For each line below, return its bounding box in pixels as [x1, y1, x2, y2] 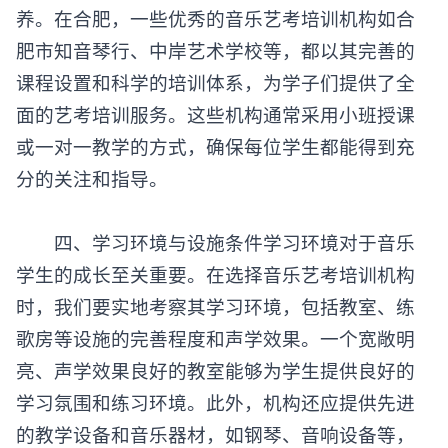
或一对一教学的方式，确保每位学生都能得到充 [16, 133, 415, 159]
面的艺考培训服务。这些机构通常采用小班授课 [16, 101, 415, 127]
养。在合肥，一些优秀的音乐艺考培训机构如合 [16, 5, 415, 31]
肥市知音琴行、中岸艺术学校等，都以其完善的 [16, 37, 415, 63]
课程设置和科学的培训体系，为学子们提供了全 [16, 69, 415, 95]
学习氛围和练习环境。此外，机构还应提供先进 [16, 389, 415, 415]
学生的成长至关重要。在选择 [16, 261, 263, 287]
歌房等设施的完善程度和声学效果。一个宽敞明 [16, 325, 415, 351]
